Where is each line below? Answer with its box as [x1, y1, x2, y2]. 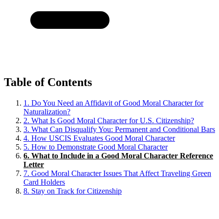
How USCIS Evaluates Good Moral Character [31, 134, 175, 143]
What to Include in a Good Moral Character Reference [31, 152, 213, 160]
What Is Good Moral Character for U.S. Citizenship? [31, 116, 194, 125]
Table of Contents [4, 76, 92, 89]
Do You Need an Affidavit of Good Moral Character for [31, 99, 203, 108]
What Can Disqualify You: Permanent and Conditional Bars [31, 125, 215, 134]
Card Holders [23, 178, 65, 187]
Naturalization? [23, 108, 70, 116]
